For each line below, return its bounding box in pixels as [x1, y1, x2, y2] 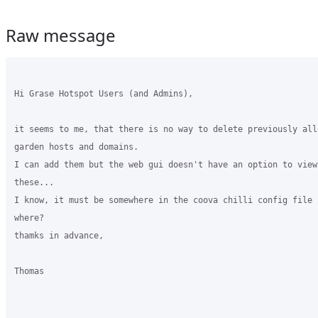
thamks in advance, [14, 231, 104, 241]
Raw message [6, 23, 116, 47]
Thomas [14, 266, 44, 276]
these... [14, 177, 54, 187]
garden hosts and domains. [14, 142, 138, 152]
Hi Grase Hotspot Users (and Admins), [14, 89, 193, 99]
